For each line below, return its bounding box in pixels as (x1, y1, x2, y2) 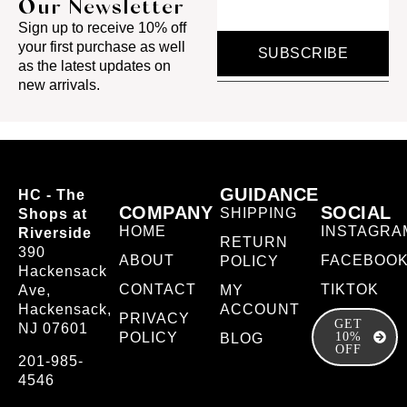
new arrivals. (18, 76, 100, 93)
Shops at (18, 205, 87, 222)
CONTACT (118, 281, 196, 297)
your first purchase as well (18, 38, 185, 55)
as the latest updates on (18, 57, 171, 74)
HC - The (18, 186, 85, 203)
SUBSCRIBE (257, 45, 349, 61)
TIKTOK (320, 281, 379, 297)
